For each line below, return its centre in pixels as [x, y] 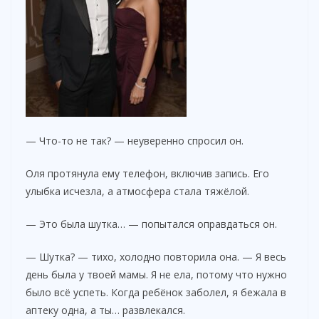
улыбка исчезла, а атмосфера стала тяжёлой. [137, 191]
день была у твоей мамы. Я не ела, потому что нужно [156, 274]
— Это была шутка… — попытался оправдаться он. [151, 224]
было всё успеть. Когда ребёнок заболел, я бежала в [156, 292]
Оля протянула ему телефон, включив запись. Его [147, 173]
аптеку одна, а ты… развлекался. [105, 310]
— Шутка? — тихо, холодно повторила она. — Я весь [156, 256]
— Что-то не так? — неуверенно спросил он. [135, 140]
